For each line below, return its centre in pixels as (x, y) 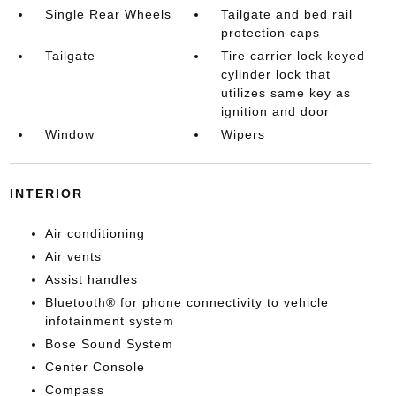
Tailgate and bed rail (287, 14)
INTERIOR (46, 194)
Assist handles (91, 279)
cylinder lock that (276, 74)
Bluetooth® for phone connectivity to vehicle (187, 302)
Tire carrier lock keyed (293, 56)
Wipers (244, 134)
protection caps (271, 33)
